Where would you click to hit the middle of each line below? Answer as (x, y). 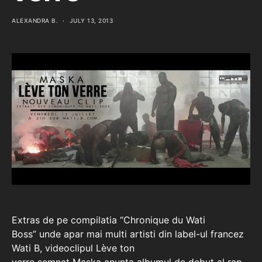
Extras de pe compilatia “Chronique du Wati (108, 220)
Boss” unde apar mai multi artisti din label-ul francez (128, 234)
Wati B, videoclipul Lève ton (73, 248)
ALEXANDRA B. (35, 20)
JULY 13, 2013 (91, 20)
